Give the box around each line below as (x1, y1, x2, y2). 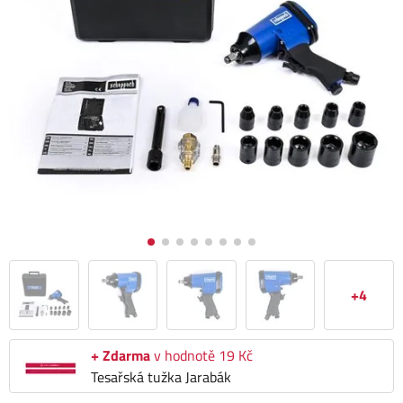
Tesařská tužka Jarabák (91, 366, 231, 388)
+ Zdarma (91, 345, 150, 366)
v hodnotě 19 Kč (150, 345, 253, 366)
